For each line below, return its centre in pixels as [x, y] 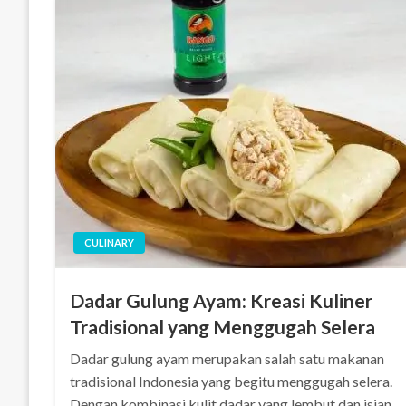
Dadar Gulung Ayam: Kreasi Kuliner [222, 300]
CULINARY [110, 242]
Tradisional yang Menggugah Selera [223, 327]
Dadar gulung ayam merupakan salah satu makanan [227, 358]
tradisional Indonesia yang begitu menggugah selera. [232, 381]
